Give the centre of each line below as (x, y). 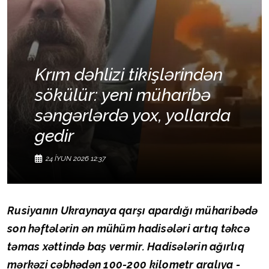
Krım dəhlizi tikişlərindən (129, 75)
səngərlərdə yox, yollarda (133, 116)
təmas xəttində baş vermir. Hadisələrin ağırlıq (126, 247)
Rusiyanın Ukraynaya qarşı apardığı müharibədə (133, 211)
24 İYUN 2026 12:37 (76, 159)
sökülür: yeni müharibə (123, 95)
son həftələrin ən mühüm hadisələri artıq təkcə (128, 229)
